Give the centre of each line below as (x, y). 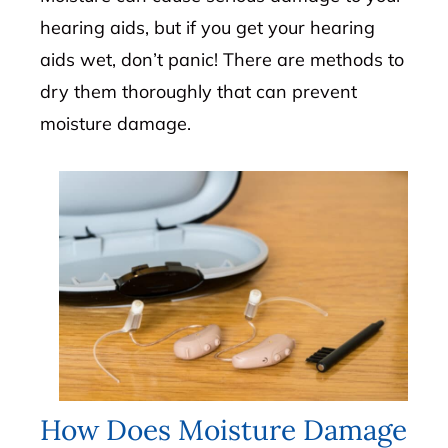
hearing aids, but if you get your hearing (208, 27)
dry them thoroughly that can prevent (199, 91)
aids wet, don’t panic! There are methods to (222, 59)
